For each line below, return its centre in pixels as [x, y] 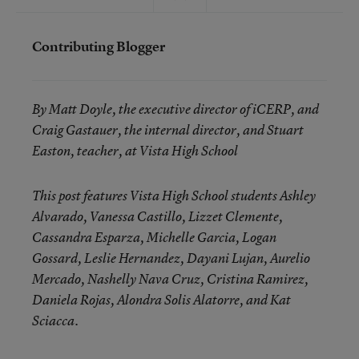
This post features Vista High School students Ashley [174, 196]
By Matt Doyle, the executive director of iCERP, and [175, 109]
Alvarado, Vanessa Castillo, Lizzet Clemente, [157, 216]
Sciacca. [55, 321]
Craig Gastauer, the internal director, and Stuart [168, 130]
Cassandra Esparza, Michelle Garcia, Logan [154, 237]
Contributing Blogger [99, 46]
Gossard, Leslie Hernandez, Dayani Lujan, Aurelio [171, 258]
